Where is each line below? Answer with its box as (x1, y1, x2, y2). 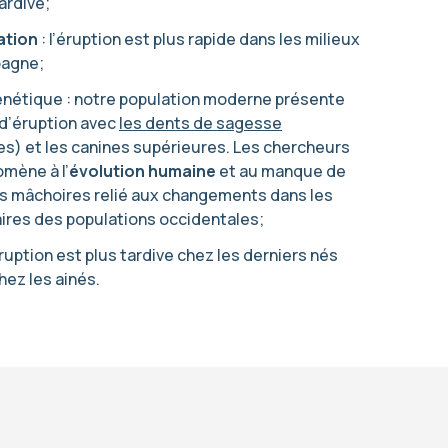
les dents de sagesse (119, 112, 282, 134)
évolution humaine (69, 160, 216, 182)
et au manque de (216, 160, 346, 182)
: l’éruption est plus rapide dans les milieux (38, 28, 360, 50)
